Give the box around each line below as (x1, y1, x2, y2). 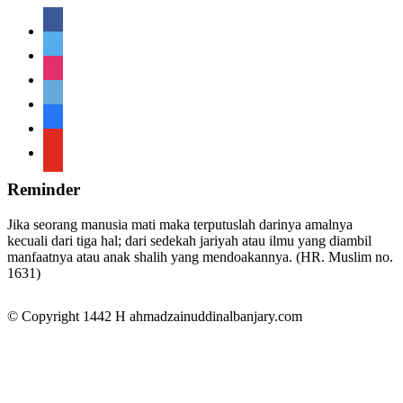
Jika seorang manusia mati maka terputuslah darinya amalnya (7, 216, 353, 232)
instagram (42, 65, 97, 81)
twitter (42, 40, 78, 57)
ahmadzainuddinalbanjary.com (130, 308, 302, 324)
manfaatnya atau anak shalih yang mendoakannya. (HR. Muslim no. (7, 248, 393, 264)
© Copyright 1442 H (7, 308, 130, 324)
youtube (42, 138, 88, 154)
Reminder (7, 180, 80, 200)
